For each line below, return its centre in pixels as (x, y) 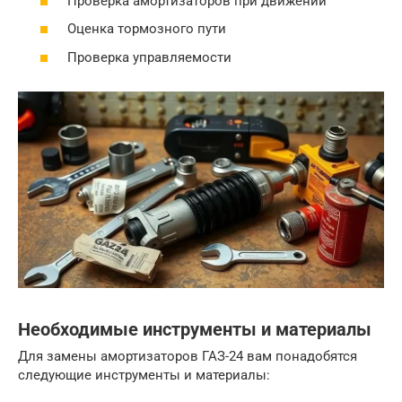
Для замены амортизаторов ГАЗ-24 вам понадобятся (188, 357)
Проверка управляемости (149, 57)
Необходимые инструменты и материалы (195, 329)
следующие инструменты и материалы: (144, 376)
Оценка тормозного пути (147, 29)
